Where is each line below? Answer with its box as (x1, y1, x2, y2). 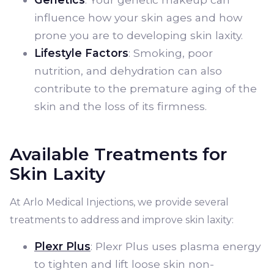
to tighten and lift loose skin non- (34, 257, 214, 270)
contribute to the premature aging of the (34, 82, 257, 95)
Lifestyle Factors (34, 46, 128, 59)
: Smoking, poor (128, 46, 213, 59)
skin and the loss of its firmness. (34, 100, 207, 113)
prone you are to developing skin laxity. (34, 29, 243, 42)
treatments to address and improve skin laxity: (10, 214, 234, 226)
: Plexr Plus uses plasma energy (91, 240, 261, 253)
